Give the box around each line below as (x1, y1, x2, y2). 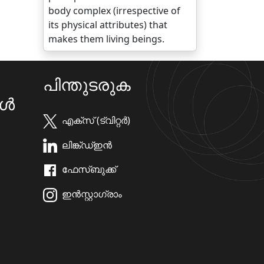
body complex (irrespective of (48, 4, 180, 17)
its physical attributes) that (48, 18, 167, 31)
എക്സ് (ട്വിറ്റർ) (62, 114, 130, 127)
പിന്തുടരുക (43, 73, 131, 95)
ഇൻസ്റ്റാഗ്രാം (62, 187, 122, 201)
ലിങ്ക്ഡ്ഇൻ (62, 138, 112, 151)
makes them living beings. (48, 32, 164, 45)
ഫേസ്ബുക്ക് (62, 163, 116, 176)
